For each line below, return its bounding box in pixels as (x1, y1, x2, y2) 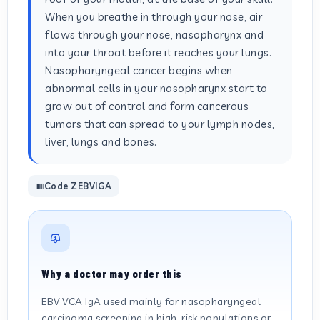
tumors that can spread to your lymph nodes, (45, 117, 275, 131)
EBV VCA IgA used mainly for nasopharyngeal (41, 295, 261, 308)
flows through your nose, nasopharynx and (45, 28, 264, 41)
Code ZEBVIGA (44, 180, 112, 191)
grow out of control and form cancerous (45, 99, 249, 113)
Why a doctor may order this (41, 266, 182, 280)
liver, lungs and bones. (45, 135, 157, 149)
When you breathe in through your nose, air (45, 10, 262, 24)
